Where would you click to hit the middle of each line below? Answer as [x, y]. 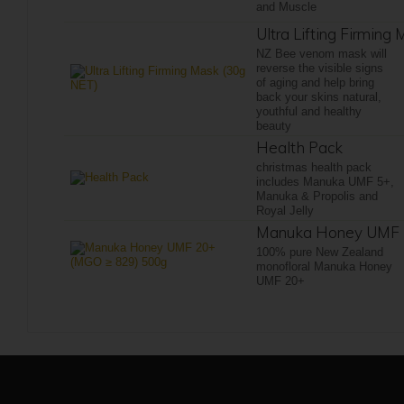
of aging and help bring [315, 83]
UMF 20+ [280, 281]
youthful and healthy [309, 111]
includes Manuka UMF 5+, [325, 182]
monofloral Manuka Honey [324, 266]
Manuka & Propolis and [317, 196]
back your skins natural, [319, 97]
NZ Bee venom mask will [321, 54]
